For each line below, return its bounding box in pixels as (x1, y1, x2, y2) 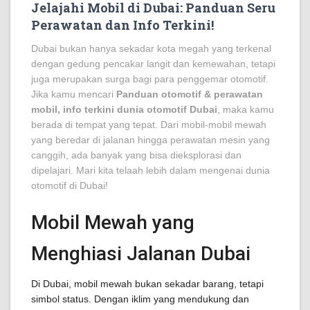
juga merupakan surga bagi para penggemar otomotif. (31, 73, 268, 84)
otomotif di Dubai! (31, 180, 108, 191)
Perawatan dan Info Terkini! (31, 17, 214, 33)
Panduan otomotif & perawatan (116, 89, 263, 100)
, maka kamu (217, 104, 274, 115)
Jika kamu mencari (31, 89, 116, 100)
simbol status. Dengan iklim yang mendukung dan (31, 293, 249, 304)
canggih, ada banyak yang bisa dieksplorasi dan (31, 149, 241, 161)
